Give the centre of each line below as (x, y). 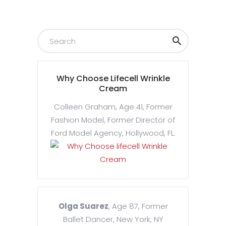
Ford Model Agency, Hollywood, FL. (113, 133)
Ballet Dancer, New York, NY (113, 219)
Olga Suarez (83, 206)
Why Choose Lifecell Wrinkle (113, 79)
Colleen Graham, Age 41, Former (113, 107)
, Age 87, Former (138, 206)
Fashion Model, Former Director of (113, 120)
